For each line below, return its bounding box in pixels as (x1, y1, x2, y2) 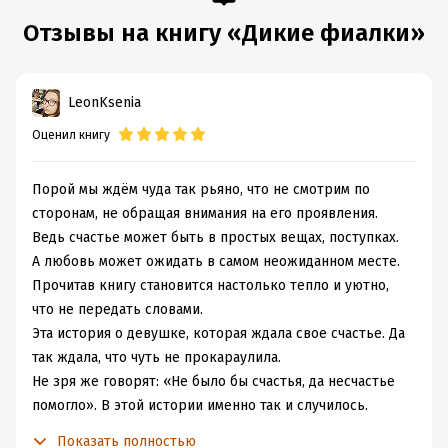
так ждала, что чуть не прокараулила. (32, 349, 285, 366)
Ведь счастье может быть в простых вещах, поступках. (32, 229, 399, 246)
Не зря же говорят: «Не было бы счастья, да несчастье (32, 373, 395, 390)
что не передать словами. (32, 301, 207, 318)
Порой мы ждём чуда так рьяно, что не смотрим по (32, 181, 370, 198)
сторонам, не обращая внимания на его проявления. (32, 205, 378, 222)
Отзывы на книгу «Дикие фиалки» (23, 19, 425, 47)
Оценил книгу (32, 128, 110, 142)
